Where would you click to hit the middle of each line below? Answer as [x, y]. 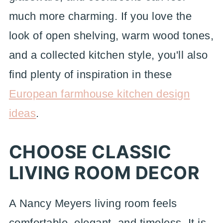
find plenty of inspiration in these [90, 74]
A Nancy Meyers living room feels [93, 203]
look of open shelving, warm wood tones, [111, 36]
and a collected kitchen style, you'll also [108, 55]
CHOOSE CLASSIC [90, 152]
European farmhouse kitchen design [99, 94]
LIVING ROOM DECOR [104, 173]
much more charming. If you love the [100, 16]
